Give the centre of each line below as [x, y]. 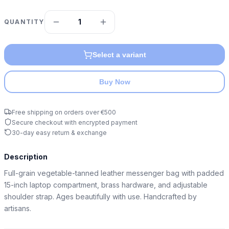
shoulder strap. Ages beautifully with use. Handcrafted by [100, 196]
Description [26, 156]
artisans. [18, 208]
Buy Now [114, 82]
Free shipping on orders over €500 [64, 112]
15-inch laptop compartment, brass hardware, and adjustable [106, 185]
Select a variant [119, 54]
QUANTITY [24, 22]
